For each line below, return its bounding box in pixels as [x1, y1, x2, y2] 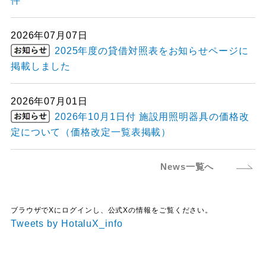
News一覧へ [160, 161, 214, 172]
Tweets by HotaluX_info [10, 218, 123, 229]
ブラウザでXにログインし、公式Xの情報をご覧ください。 [10, 206, 213, 215]
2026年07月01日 [10, 96, 88, 106]
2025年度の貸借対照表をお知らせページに [54, 45, 249, 56]
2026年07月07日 [10, 30, 88, 40]
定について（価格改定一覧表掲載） [10, 127, 172, 138]
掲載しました [10, 61, 71, 72]
